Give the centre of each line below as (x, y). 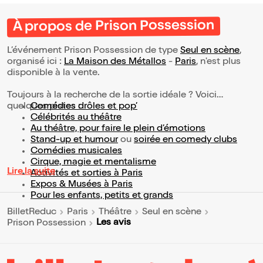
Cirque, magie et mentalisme (93, 163)
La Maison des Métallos (115, 63)
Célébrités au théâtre (76, 118)
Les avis (114, 223)
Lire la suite (31, 172)
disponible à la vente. (55, 74)
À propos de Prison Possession (114, 27)
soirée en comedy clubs (186, 141)
